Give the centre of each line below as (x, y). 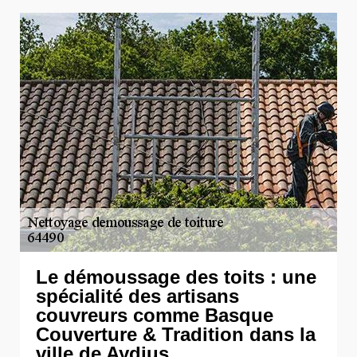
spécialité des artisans (137, 296)
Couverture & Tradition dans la (176, 334)
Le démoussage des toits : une (176, 277)
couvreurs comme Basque (155, 315)
